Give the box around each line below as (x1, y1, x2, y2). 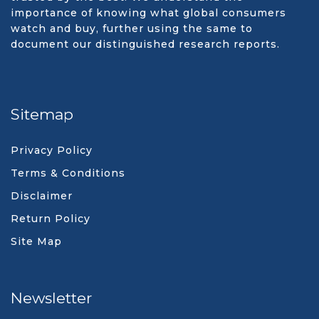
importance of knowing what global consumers (11, 6, 286, 19)
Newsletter (11, 289, 92, 307)
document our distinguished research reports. (11, 38, 280, 51)
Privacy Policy (11, 144, 93, 157)
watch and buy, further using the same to (11, 22, 253, 35)
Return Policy (11, 212, 90, 225)
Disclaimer (11, 189, 73, 202)
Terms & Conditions (11, 167, 125, 179)
